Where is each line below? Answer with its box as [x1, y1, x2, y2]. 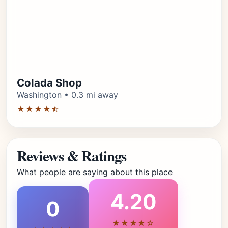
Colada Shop [17, 76, 82, 89]
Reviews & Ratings [17, 145, 127, 166]
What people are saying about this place [17, 167, 173, 177]
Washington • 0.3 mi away [17, 90, 118, 100]
